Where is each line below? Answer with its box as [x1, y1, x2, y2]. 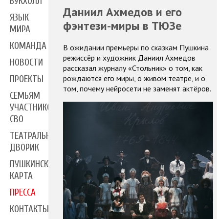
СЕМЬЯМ [10, 90, 40, 102]
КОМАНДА [10, 41, 46, 52]
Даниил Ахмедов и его [63, 4, 182, 20]
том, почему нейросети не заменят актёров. [63, 83, 211, 93]
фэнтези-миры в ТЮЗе [63, 18, 181, 33]
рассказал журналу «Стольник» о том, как [63, 63, 202, 73]
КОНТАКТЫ [10, 204, 49, 215]
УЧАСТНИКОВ [10, 102, 57, 113]
